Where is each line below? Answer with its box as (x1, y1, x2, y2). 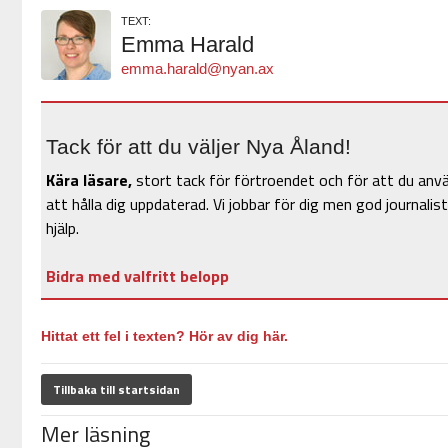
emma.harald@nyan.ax (120, 60, 274, 78)
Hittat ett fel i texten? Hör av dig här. (40, 328, 288, 345)
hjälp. (45, 216, 79, 241)
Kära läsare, (45, 168, 132, 193)
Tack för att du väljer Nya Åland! (45, 135, 351, 159)
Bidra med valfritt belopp (45, 264, 229, 289)
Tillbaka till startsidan (52, 380, 180, 400)
